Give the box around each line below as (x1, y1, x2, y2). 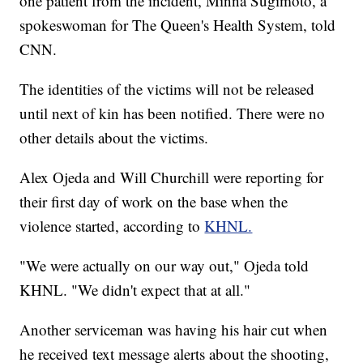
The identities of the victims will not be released (19, 79, 315, 100)
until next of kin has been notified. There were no (19, 103, 326, 124)
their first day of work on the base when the (19, 191, 288, 212)
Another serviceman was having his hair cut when (19, 319, 328, 340)
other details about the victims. (19, 127, 209, 148)
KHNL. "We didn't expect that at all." (19, 280, 251, 301)
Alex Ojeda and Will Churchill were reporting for (19, 167, 324, 188)
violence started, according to (19, 216, 201, 237)
